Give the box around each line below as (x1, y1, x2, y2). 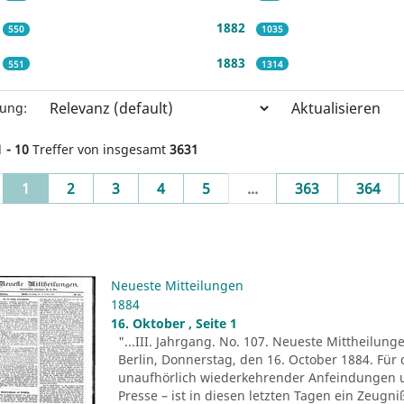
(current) (29, 177, 91, 197)
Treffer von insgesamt (29, 140, 170, 158)
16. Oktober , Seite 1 (111, 314, 238, 332)
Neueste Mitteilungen (111, 276, 244, 294)
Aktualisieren (291, 97, 381, 118)
